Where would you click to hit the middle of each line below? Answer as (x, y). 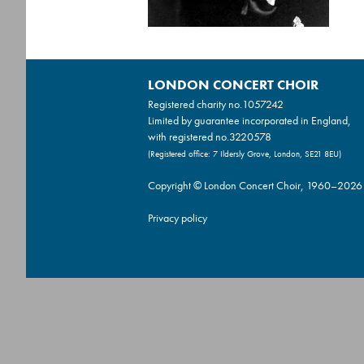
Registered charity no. (195, 104)
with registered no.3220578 (210, 136)
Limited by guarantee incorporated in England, (249, 120)
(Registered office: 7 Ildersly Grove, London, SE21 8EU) (245, 153)
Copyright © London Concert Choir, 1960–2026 (255, 185)
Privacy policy (178, 217)
